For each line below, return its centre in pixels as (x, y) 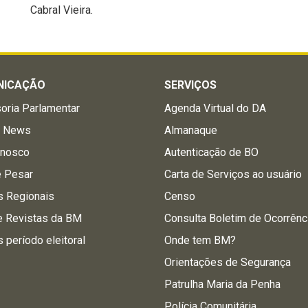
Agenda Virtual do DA (216, 108)
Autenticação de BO (212, 152)
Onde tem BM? (200, 240)
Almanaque (191, 130)
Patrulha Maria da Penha (223, 284)
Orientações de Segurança (228, 262)
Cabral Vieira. (63, 10)
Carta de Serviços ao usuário (233, 174)
